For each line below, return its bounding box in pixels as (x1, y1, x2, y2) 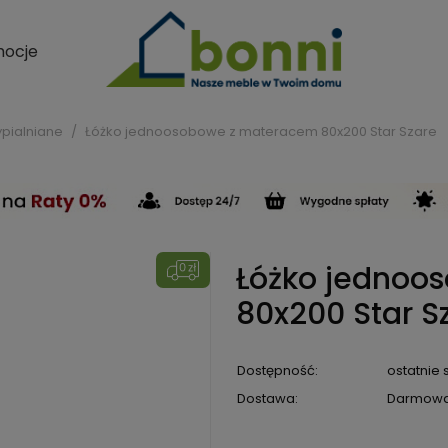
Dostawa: (236, 389, 298, 409)
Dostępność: (236, 361, 318, 381)
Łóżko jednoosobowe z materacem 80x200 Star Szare (85, 122, 437, 141)
